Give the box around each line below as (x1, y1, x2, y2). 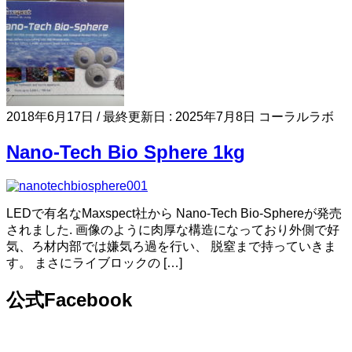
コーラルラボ (258, 110, 334, 124)
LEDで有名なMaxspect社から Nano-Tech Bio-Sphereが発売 (6, 207, 342, 221)
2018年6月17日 (6, 110, 93, 124)
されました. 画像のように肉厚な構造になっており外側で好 (6, 223, 339, 237)
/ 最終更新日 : (97, 110, 175, 124)
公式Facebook (6, 288, 132, 310)
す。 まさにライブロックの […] (6, 256, 182, 270)
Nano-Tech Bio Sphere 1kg (6, 141, 245, 163)
